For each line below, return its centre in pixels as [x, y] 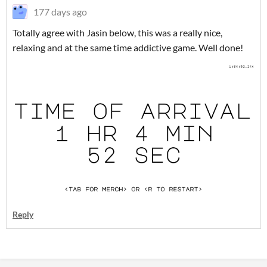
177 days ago [60, 12]
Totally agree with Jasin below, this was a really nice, [117, 33]
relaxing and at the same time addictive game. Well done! [128, 48]
